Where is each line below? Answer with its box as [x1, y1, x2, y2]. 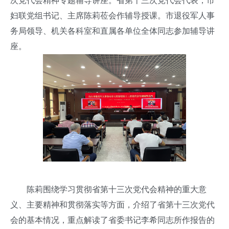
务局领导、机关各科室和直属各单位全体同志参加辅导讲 [10, 27, 215, 35]
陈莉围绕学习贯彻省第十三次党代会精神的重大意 [10, 185, 207, 194]
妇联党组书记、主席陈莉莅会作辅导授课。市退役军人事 [10, 11, 215, 20]
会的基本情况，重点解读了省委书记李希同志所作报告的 [10, 216, 215, 224]
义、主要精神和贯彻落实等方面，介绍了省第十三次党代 [10, 200, 215, 209]
